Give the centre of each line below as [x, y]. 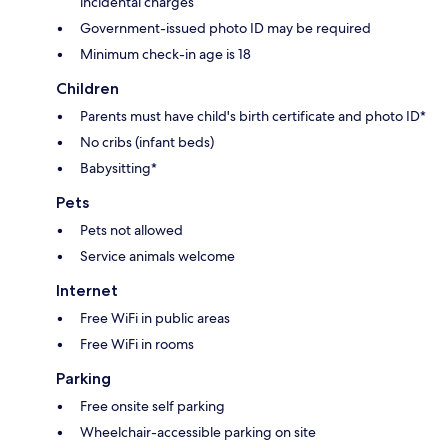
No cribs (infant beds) [147, 142]
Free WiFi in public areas [155, 318]
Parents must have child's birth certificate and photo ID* [253, 116]
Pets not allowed [131, 230]
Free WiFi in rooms [137, 344]
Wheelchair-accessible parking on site [198, 432]
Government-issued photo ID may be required [225, 28]
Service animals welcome [157, 256]
